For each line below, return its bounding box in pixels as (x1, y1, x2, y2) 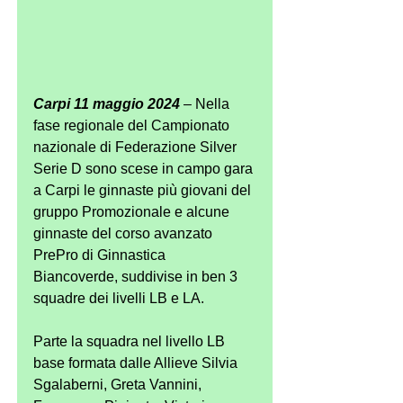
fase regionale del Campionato (33, 118, 233, 134)
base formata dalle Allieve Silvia (33, 355, 241, 372)
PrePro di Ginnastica (33, 247, 169, 264)
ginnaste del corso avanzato (33, 226, 216, 242)
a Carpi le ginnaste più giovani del (33, 183, 255, 199)
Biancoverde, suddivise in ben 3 (33, 269, 241, 285)
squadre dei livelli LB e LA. (33, 291, 204, 307)
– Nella (180, 96, 233, 112)
